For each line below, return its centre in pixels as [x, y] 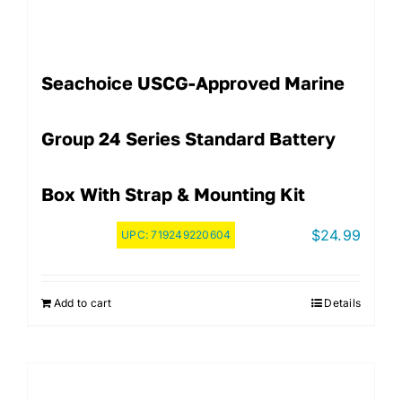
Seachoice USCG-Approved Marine [193, 83]
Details [342, 303]
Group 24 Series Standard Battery [188, 139]
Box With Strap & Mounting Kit [173, 194]
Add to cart [83, 303]
